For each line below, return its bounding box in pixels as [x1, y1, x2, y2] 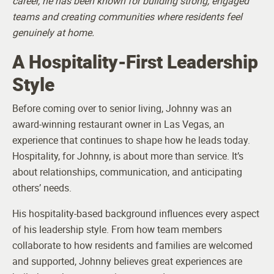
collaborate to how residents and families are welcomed [12, 239, 253, 253]
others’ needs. [12, 181, 72, 195]
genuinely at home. [12, 26, 94, 40]
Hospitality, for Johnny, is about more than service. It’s [12, 149, 243, 163]
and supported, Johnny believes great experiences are [12, 254, 242, 268]
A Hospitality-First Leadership [12, 49, 258, 75]
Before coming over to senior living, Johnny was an [12, 102, 232, 116]
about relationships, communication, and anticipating [12, 165, 242, 179]
